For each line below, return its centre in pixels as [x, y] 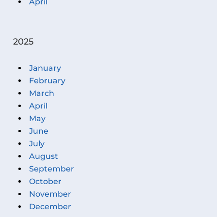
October [46, 181]
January [45, 68]
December [50, 206]
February [47, 80]
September [52, 169]
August [44, 156]
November [50, 194]
